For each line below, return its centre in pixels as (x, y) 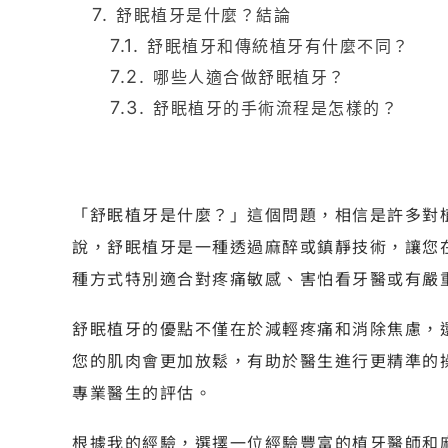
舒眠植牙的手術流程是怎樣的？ (275, 107)
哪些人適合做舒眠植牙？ (249, 76)
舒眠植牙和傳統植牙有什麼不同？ (278, 45)
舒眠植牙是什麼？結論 (203, 14)
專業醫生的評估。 (142, 391)
